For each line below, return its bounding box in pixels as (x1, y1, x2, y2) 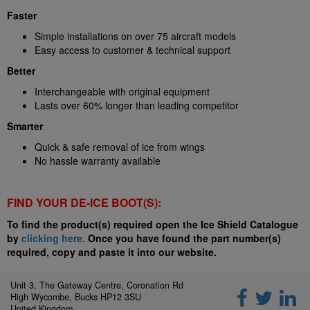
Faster (7, 8, 37, 22)
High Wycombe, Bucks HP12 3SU (10, 291, 141, 303)
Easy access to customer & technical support (35, 43, 230, 57)
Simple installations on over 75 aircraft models (35, 29, 236, 43)
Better (7, 64, 35, 77)
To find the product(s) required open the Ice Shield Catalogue (7, 217, 298, 231)
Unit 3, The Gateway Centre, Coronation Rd (10, 279, 183, 291)
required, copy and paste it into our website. (7, 245, 217, 259)
